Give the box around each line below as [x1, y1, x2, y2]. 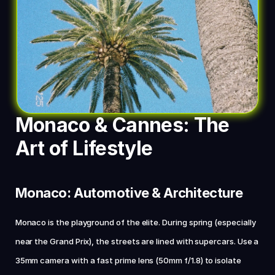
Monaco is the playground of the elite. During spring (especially [15, 217, 256, 227]
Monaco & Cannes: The [15, 113, 230, 137]
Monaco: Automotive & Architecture [15, 185, 243, 201]
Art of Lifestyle [15, 136, 153, 160]
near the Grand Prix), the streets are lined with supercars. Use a [15, 236, 259, 246]
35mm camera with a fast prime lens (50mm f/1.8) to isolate [15, 255, 241, 265]
